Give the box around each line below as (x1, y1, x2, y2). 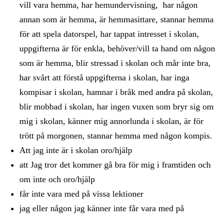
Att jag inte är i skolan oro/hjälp (19, 145, 132, 155)
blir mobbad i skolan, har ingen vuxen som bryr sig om (19, 102, 214, 111)
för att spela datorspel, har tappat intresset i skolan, (19, 29, 199, 39)
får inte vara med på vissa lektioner (19, 189, 143, 199)
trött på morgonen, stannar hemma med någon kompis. (19, 131, 212, 140)
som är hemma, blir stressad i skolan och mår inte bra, (19, 58, 211, 68)
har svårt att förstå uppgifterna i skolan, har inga (19, 73, 189, 82)
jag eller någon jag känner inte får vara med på (19, 203, 184, 213)
